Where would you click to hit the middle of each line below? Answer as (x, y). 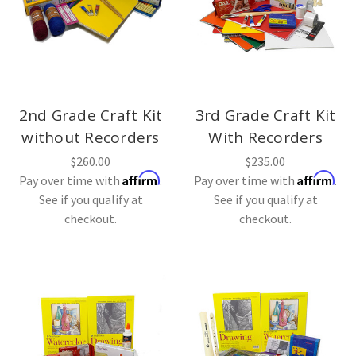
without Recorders (91, 137)
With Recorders (265, 137)
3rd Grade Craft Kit (265, 115)
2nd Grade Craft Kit (91, 115)
